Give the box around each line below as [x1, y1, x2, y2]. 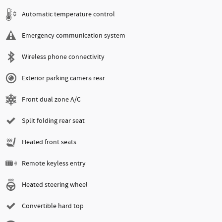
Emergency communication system [22, 31, 125, 41]
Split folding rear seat [22, 116, 85, 126]
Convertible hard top [22, 202, 84, 211]
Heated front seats [22, 138, 76, 147]
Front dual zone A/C [22, 95, 81, 105]
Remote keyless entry [22, 159, 86, 168]
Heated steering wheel [22, 180, 88, 190]
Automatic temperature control [22, 10, 115, 19]
